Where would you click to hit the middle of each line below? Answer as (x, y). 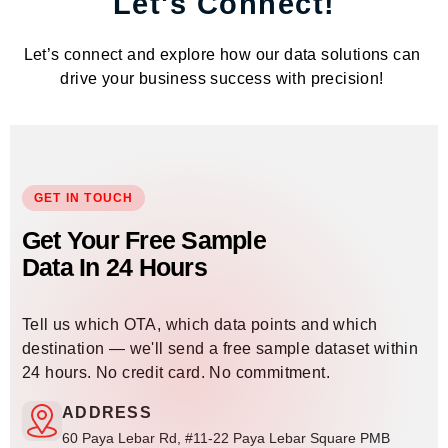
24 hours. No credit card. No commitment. (176, 373)
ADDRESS (107, 413)
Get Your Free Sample (144, 240)
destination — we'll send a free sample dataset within (220, 349)
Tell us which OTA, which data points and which (200, 325)
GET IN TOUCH (84, 198)
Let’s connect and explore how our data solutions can (222, 55)
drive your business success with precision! (222, 79)
